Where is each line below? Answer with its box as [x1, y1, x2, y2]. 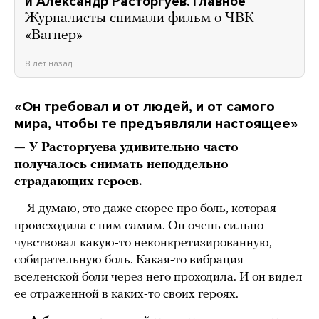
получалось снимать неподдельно [14, 158, 229, 172]
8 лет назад [25, 58, 72, 69]
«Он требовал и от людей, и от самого [14, 98, 275, 116]
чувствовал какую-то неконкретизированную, [14, 236, 272, 251]
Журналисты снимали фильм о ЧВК [25, 11, 254, 26]
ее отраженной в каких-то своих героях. [14, 288, 239, 302]
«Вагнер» [25, 28, 83, 43]
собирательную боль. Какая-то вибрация [14, 253, 244, 268]
